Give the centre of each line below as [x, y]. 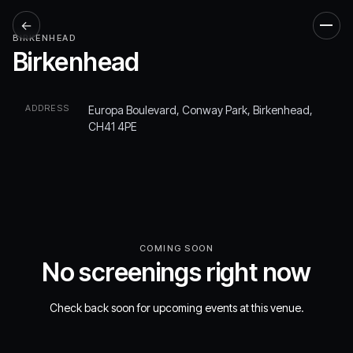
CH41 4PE [113, 126]
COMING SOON [176, 248]
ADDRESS [47, 108]
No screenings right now [176, 272]
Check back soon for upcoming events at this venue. [176, 308]
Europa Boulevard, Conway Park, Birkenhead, [201, 110]
